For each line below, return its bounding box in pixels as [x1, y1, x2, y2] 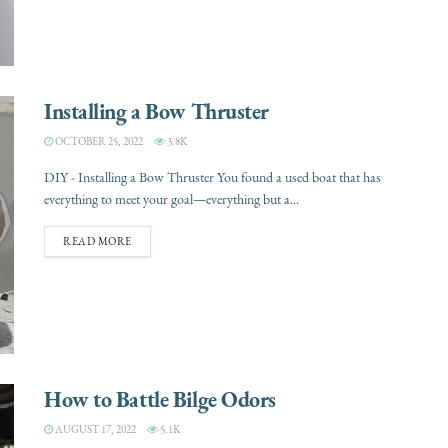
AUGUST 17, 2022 [53, 421, 136, 437]
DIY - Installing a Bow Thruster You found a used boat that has [44, 168, 381, 188]
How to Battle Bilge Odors [44, 383, 276, 414]
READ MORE [63, 234, 132, 250]
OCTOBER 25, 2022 [53, 134, 143, 150]
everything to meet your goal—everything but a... [44, 190, 299, 210]
